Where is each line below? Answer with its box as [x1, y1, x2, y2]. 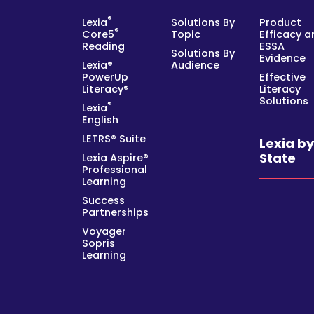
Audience [170, 57, 219, 72]
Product [259, 15, 302, 29]
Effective [259, 69, 306, 84]
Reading [82, 39, 125, 53]
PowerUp [82, 69, 128, 84]
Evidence [259, 50, 306, 65]
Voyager [82, 224, 126, 238]
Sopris [82, 235, 115, 250]
